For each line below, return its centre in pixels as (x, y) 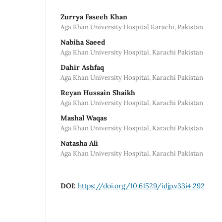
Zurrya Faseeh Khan (94, 17)
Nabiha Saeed (83, 42)
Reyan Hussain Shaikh (98, 92)
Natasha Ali (79, 143)
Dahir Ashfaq (82, 67)
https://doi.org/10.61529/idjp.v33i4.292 (141, 186)
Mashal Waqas (84, 118)
